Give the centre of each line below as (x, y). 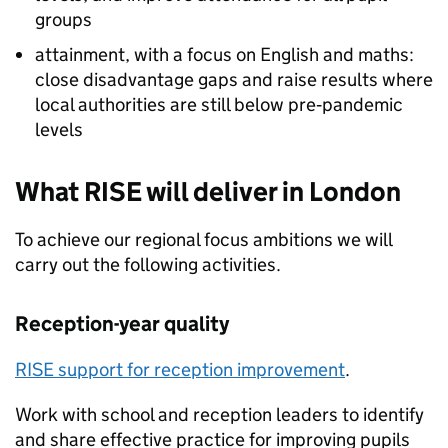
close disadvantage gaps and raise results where (234, 79)
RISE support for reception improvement (180, 369)
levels (59, 129)
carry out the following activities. (148, 264)
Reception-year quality (122, 324)
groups (63, 19)
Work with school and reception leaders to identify (219, 414)
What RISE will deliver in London (208, 191)
